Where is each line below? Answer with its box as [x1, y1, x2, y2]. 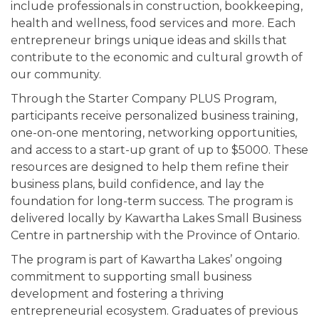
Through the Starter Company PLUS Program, [11, 92, 276, 106]
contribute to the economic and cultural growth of [11, 51, 303, 65]
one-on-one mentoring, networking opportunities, [11, 126, 297, 140]
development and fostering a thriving [11, 287, 224, 301]
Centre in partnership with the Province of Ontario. [11, 229, 300, 243]
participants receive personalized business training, [11, 109, 298, 123]
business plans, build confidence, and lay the [11, 177, 264, 192]
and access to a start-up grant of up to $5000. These [11, 143, 308, 157]
